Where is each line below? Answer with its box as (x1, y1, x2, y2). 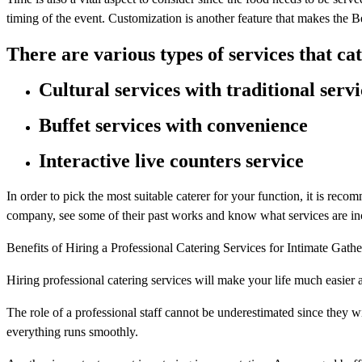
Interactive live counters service (39, 149, 304, 171)
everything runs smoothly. (6, 324, 138, 339)
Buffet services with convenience (39, 114, 308, 136)
